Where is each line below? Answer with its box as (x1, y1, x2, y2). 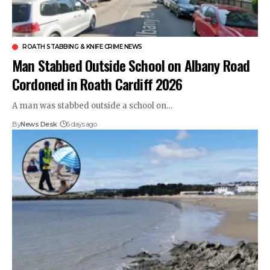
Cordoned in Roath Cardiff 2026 (12, 72, 183, 95)
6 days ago (66, 119, 97, 128)
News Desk (20, 119, 57, 128)
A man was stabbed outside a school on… (12, 100, 172, 111)
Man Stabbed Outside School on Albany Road (12, 54, 250, 76)
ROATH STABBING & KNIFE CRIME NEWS (22, 42, 142, 51)
